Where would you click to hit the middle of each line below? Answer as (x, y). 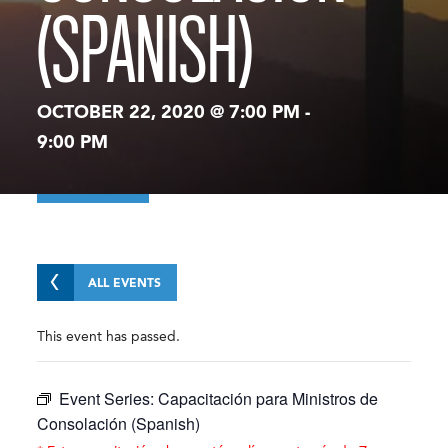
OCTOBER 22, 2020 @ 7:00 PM (169, 113)
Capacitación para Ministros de (268, 398)
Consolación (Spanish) (119, 423)
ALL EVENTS (125, 284)
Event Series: (109, 398)
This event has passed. (109, 336)
